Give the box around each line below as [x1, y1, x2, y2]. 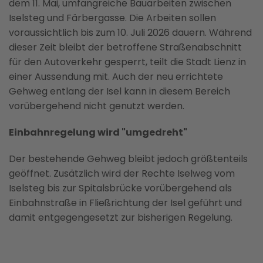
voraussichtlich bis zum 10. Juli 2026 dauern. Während [9, 25, 252, 39]
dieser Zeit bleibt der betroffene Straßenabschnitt [9, 40, 242, 54]
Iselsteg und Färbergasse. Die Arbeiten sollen [9, 11, 216, 25]
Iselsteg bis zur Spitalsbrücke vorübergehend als [9, 181, 232, 195]
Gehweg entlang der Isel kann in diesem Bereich [9, 84, 230, 98]
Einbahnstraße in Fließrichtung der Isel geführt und [9, 195, 242, 210]
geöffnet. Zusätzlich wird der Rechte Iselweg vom [9, 166, 235, 180]
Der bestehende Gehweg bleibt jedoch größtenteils [9, 151, 248, 166]
